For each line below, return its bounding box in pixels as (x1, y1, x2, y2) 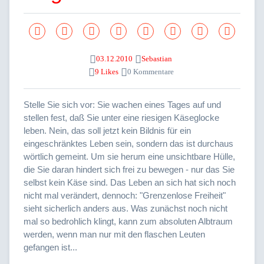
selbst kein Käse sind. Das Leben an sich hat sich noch (24, 177, 236, 187)
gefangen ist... (24, 242, 77, 252)
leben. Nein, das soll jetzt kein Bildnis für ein (24, 125, 191, 136)
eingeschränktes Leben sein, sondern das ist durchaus (24, 138, 233, 148)
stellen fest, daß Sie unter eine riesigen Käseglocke (24, 112, 219, 123)
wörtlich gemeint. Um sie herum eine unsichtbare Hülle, (24, 151, 235, 161)
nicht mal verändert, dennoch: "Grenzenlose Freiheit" (24, 190, 226, 200)
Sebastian (141, 55, 172, 64)
